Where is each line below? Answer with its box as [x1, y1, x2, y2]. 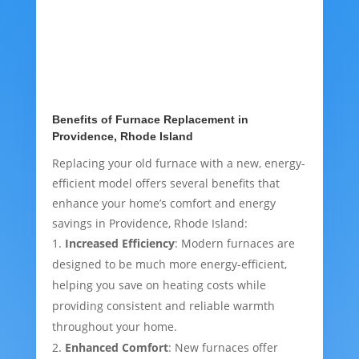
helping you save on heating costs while [51, 277, 266, 293]
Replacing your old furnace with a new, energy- [51, 155, 305, 171]
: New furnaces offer [167, 340, 278, 356]
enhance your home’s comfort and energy [51, 196, 276, 212]
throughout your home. [51, 319, 177, 335]
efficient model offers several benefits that [51, 175, 280, 192]
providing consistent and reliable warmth [51, 298, 275, 314]
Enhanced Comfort [64, 340, 168, 356]
